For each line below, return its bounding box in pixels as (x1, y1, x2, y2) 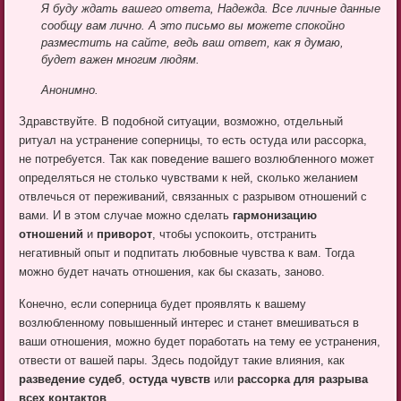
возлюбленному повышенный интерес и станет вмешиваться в (19, 316, 360, 330)
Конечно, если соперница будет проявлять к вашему (19, 297, 307, 311)
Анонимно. (41, 83, 99, 98)
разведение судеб (19, 372, 123, 387)
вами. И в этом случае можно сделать (19, 209, 234, 223)
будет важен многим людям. (41, 53, 200, 67)
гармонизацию (233, 209, 318, 223)
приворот (97, 227, 153, 242)
